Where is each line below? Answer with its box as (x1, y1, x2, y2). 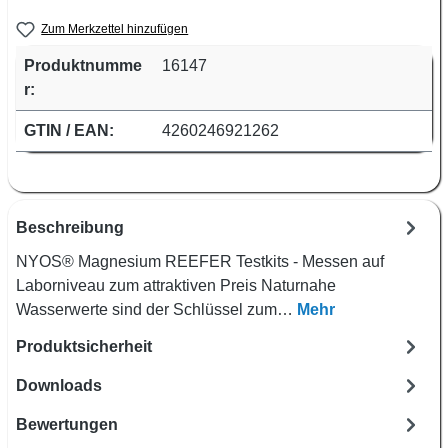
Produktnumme (24, 57, 142, 75)
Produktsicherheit (16, 337, 152, 355)
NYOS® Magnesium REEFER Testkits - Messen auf (16, 253, 384, 271)
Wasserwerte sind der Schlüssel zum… (16, 301, 297, 319)
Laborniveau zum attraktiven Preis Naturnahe (16, 277, 336, 295)
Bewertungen (16, 415, 118, 433)
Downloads (16, 376, 102, 394)
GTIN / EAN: (24, 122, 114, 140)
